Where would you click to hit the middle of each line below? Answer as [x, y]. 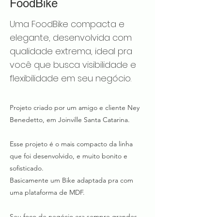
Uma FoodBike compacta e [67, 24]
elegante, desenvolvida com [71, 38]
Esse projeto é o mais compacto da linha [71, 144]
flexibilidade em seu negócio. [70, 78]
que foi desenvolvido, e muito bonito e [69, 156]
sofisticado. [27, 168]
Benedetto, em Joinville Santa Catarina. [70, 120]
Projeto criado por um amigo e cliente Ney [75, 108]
